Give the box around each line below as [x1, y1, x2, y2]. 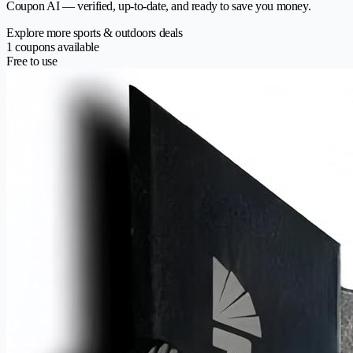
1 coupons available [6, 39, 99, 54]
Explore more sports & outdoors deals [6, 25, 183, 39]
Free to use [6, 54, 58, 68]
